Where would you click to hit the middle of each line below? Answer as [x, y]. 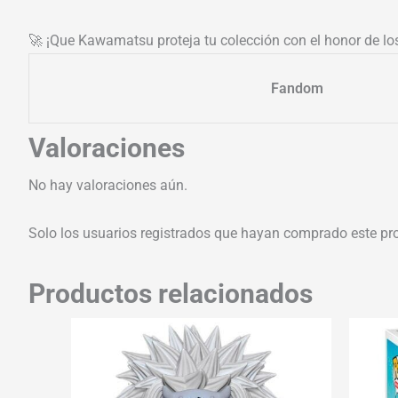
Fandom [297, 88]
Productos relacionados [171, 293]
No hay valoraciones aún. [108, 185]
